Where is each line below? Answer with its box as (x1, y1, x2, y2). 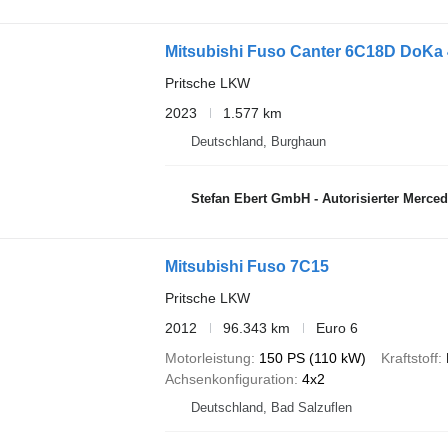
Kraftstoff (380, 349, 438, 366)
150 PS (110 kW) (258, 349, 366, 366)
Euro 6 (315, 319, 358, 336)
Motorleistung (164, 349, 251, 366)
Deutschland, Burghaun (190, 133, 326, 149)
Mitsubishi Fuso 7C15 (164, 257, 329, 275)
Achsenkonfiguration (164, 370, 294, 387)
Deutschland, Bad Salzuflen (190, 399, 352, 415)
